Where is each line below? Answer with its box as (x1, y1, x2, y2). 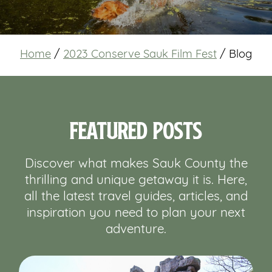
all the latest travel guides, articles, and (24, 191, 248, 204)
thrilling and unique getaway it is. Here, (25, 174, 247, 188)
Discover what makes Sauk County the (24, 158, 248, 171)
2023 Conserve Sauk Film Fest (63, 49, 217, 61)
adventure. (106, 223, 166, 237)
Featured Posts (70, 114, 202, 146)
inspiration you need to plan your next (27, 207, 245, 220)
